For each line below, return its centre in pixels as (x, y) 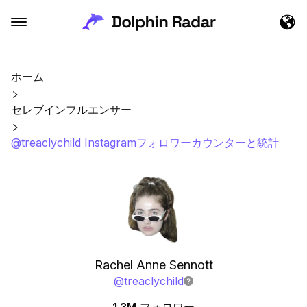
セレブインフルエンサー (71, 110)
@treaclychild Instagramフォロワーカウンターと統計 (145, 143)
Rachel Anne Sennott (153, 265)
